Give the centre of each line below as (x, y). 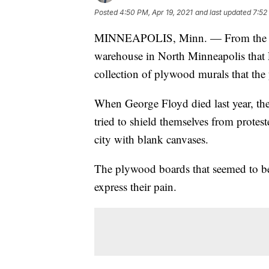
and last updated (223, 12)
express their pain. (135, 186)
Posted (107, 12)
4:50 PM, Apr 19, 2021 (156, 12)
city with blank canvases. (151, 139)
